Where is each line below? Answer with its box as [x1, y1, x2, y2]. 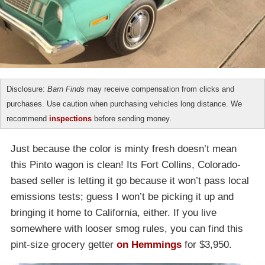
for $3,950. [182, 238, 232, 250]
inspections [49, 114, 92, 123]
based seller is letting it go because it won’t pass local [11, 174, 249, 186]
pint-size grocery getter [11, 238, 117, 250]
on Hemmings [117, 238, 182, 250]
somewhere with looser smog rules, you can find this [11, 222, 243, 234]
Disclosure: [7, 84, 47, 93]
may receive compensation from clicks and [85, 84, 234, 93]
